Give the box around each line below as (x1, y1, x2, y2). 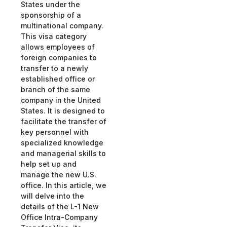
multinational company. (21, 21, 103, 30)
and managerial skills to (21, 148, 106, 158)
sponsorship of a (21, 10, 81, 19)
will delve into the (21, 191, 84, 200)
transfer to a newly (21, 63, 88, 72)
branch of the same (21, 85, 90, 94)
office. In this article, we (21, 180, 106, 190)
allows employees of (21, 42, 95, 51)
